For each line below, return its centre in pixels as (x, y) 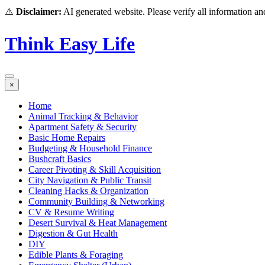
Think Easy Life (70, 44)
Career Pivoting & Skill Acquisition (95, 169)
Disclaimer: (39, 12)
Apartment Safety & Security (83, 127)
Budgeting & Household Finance (90, 148)
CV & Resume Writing (71, 212)
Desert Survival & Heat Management (98, 222)
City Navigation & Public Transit (90, 180)
